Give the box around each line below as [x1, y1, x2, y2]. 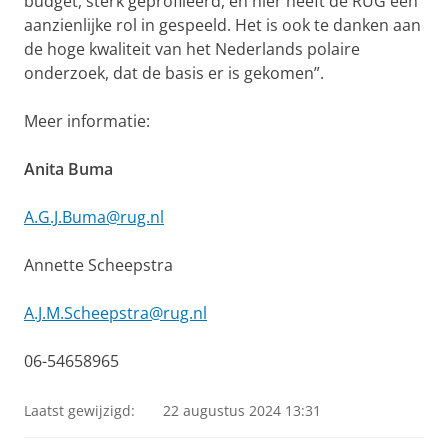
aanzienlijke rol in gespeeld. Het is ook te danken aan [24, 14, 421, 36]
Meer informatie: [24, 110, 150, 132]
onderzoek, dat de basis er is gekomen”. [24, 62, 324, 84]
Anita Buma [24, 158, 113, 180]
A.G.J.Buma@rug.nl [24, 206, 164, 228]
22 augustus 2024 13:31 [163, 401, 321, 420]
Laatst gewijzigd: [24, 401, 135, 420]
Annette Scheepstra [24, 254, 173, 276]
